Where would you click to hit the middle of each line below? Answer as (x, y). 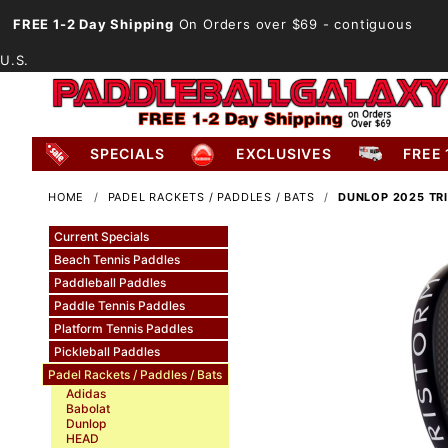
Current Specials (101, 236)
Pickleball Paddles (106, 351)
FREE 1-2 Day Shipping (93, 24)
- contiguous (365, 24)
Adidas (86, 393)
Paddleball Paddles (109, 282)
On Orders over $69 (246, 24)
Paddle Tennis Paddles (119, 305)
